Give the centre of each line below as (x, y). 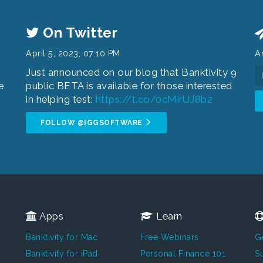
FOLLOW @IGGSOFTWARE (92, 123)
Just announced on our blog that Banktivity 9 (131, 72)
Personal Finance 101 (183, 254)
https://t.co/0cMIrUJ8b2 (154, 99)
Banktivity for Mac (62, 237)
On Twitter (78, 33)
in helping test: (61, 99)
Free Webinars (170, 237)
